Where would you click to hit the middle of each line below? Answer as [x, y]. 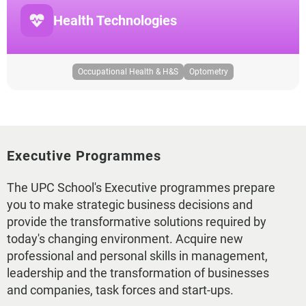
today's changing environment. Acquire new [125, 239]
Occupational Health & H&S [128, 72]
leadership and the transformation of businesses [138, 273]
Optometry [209, 72]
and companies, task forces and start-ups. [120, 290]
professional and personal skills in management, [137, 256]
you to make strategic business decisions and [130, 205]
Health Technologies [115, 20]
